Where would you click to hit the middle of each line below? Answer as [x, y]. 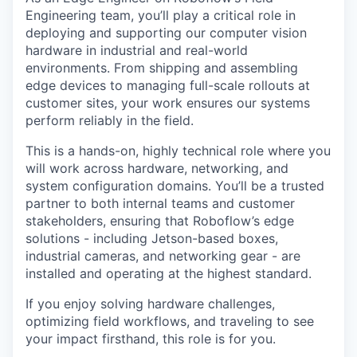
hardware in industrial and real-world [137, 50]
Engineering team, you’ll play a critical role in [161, 15]
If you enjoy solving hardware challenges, [150, 303]
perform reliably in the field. [110, 120]
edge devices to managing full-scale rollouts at [168, 85]
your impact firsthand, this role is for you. [151, 338]
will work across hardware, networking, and [157, 168]
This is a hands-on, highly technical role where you [178, 150]
